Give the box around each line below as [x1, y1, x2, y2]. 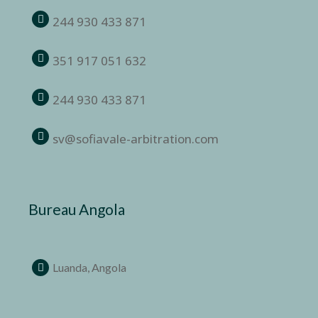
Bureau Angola [28, 200, 126, 219]
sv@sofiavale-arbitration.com [53, 131, 219, 148]
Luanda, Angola [53, 261, 127, 275]
